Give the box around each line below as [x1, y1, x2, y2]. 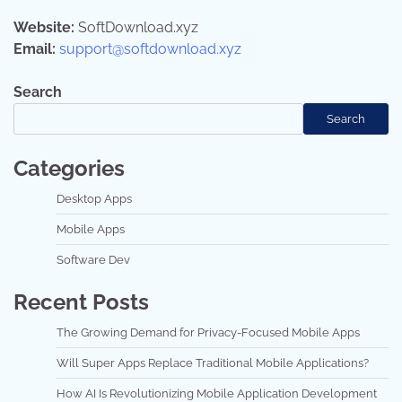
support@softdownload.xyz [59, 40, 241, 58]
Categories [13, 155, 125, 182]
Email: [13, 40, 56, 58]
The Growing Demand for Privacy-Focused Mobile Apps [57, 326, 360, 340]
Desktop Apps [57, 192, 132, 206]
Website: [13, 19, 74, 37]
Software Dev [57, 253, 130, 267]
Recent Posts [13, 289, 149, 316]
